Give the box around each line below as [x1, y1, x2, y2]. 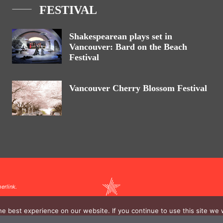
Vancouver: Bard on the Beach [69, 42, 187, 52]
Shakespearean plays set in [69, 31, 172, 41]
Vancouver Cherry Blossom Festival [69, 83, 207, 93]
